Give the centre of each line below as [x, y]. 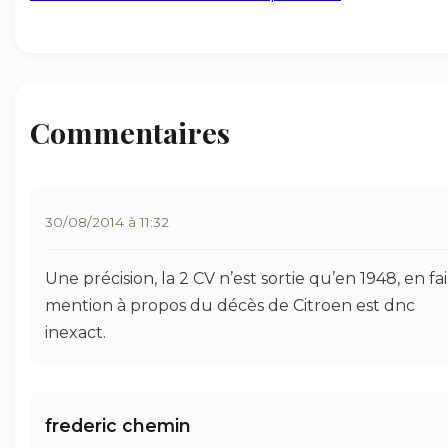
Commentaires [130, 132]
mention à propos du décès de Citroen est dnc [230, 305]
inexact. [75, 332]
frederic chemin [118, 425]
